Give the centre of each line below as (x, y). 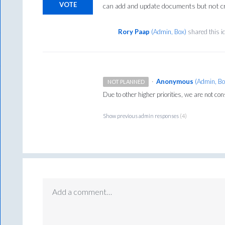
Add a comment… (82, 192)
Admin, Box (169, 32)
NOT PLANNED (126, 82)
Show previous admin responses (142, 116)
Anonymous (175, 82)
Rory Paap (134, 32)
